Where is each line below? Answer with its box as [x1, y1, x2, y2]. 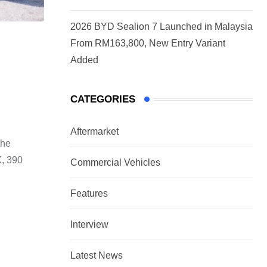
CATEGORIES [70, 94, 135, 105]
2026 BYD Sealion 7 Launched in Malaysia [70, 21, 253, 32]
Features [70, 188, 108, 199]
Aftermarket [70, 126, 119, 137]
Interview [70, 219, 108, 230]
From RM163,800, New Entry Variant [70, 38, 225, 49]
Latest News [70, 250, 123, 261]
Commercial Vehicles [70, 157, 160, 168]
